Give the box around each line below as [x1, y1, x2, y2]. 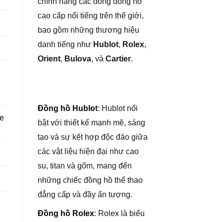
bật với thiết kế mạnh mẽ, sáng [38, 118, 145, 127]
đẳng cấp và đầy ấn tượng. [38, 190, 132, 199]
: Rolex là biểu [94, 209, 145, 218]
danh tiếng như [38, 40, 93, 49]
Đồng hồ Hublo [38, 104, 95, 112]
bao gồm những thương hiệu [38, 26, 139, 34]
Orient [38, 55, 60, 63]
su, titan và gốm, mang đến [38, 161, 132, 170]
